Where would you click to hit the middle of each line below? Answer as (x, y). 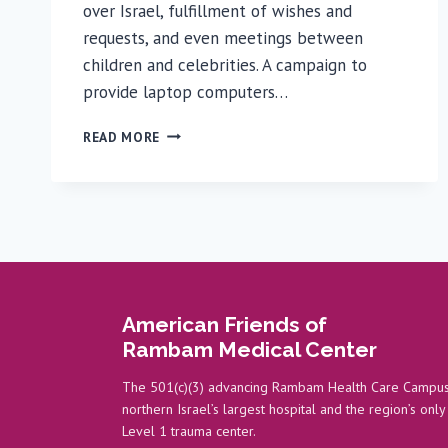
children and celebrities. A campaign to (225, 64)
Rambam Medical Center (249, 349)
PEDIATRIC (194, 194)
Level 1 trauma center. (189, 431)
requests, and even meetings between (223, 37)
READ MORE (122, 136)
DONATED (191, 152)
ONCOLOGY (197, 215)
